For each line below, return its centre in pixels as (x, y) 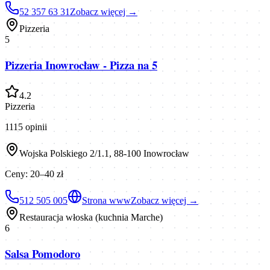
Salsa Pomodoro (42, 253)
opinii (35, 127)
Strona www (106, 200)
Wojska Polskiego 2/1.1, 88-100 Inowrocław (104, 153)
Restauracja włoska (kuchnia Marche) (91, 217)
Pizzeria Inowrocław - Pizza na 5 (81, 65)
